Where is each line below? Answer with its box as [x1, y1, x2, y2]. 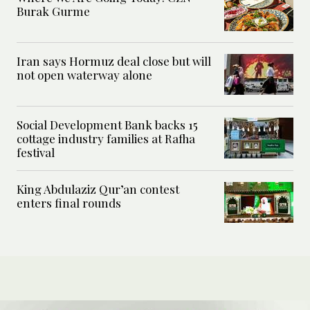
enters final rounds [17, 195, 121, 211]
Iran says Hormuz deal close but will [17, 53, 211, 69]
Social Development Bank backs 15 [17, 117, 198, 133]
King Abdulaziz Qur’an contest [17, 181, 179, 197]
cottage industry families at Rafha [17, 131, 195, 147]
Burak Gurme [17, 3, 90, 19]
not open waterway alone [17, 67, 152, 83]
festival [17, 145, 55, 161]
